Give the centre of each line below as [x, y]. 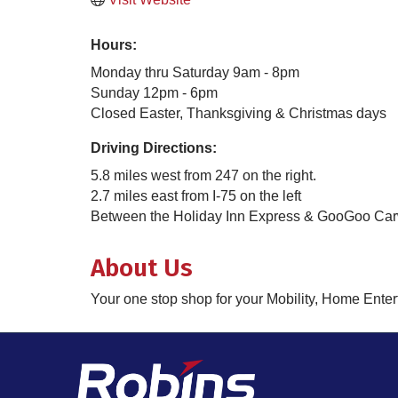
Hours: [114, 44]
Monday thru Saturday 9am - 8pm [195, 72]
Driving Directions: [154, 147]
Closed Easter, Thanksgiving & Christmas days [239, 113]
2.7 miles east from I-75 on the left [196, 195]
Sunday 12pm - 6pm [154, 92]
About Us [142, 267]
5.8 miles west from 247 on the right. [203, 175]
